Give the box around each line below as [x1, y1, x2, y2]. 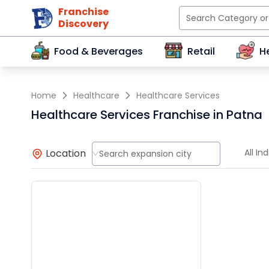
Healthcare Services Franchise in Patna [31, 106, 262, 123]
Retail [187, 44, 215, 58]
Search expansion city [98, 147, 192, 160]
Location [46, 146, 86, 160]
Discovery [58, 17, 109, 31]
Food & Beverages [54, 44, 143, 58]
